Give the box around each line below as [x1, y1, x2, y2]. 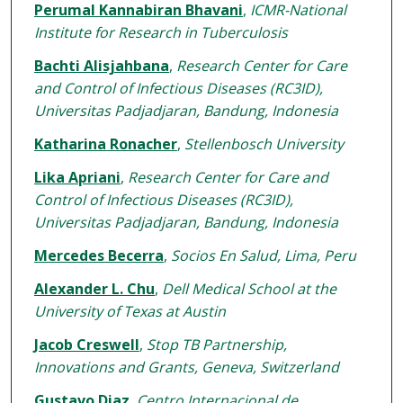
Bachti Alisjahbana [33, 56, 169, 76]
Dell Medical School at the [161, 279, 336, 300]
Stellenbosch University [184, 134, 344, 155]
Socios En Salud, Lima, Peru [170, 246, 356, 266]
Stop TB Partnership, [146, 335, 287, 355]
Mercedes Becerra [33, 246, 164, 266]
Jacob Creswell [33, 335, 139, 355]
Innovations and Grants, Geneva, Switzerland [33, 357, 339, 378]
